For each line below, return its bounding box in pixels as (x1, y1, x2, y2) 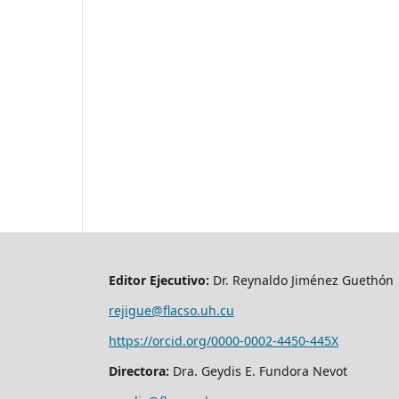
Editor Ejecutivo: (109, 272, 209, 289)
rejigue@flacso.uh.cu (109, 302, 234, 320)
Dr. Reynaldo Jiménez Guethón (209, 272, 397, 289)
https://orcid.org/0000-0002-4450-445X (109, 332, 338, 350)
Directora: (109, 362, 173, 380)
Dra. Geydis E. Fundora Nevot (173, 362, 351, 380)
